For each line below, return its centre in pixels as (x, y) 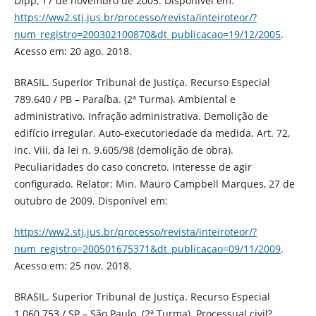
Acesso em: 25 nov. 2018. (73, 266)
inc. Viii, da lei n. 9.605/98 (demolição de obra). (123, 150)
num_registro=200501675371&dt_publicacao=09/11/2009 (147, 249)
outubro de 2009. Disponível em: (91, 201)
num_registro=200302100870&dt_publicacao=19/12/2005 (147, 35)
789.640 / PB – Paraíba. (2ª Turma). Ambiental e (124, 99)
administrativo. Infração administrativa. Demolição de (141, 116)
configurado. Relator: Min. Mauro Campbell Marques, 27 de (154, 184)
